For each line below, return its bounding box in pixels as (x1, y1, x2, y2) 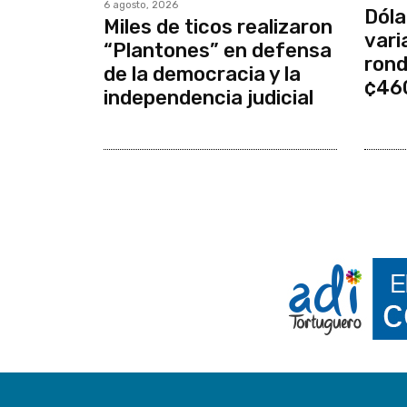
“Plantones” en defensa (104, 38, 332, 64)
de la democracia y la (104, 62, 301, 87)
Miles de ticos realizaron (104, 15, 333, 40)
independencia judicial (104, 85, 313, 111)
